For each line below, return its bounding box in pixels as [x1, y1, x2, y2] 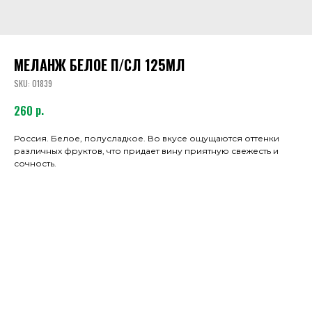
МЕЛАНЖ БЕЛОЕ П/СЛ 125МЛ [14, 54, 185, 75]
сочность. [14, 158, 56, 169]
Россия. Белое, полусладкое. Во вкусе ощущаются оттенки [14, 133, 279, 144]
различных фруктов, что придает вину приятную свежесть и [14, 146, 279, 157]
